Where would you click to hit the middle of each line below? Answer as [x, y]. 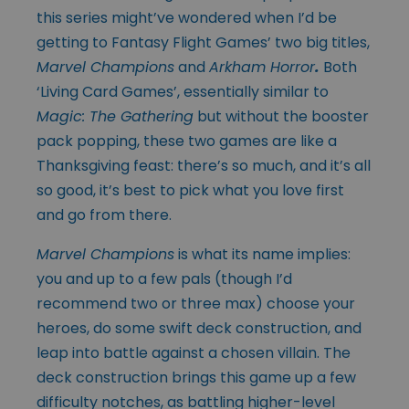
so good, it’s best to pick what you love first [190, 191]
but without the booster [281, 117]
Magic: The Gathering [115, 117]
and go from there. [104, 215]
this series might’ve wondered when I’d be [187, 18]
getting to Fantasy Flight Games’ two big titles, [203, 43]
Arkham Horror [262, 68]
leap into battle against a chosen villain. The [194, 353]
